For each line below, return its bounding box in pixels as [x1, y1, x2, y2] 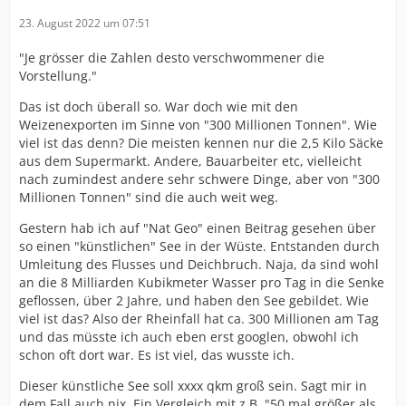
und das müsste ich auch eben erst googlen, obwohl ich [19, 328, 359, 345]
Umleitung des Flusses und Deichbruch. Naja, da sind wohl [19, 256, 379, 273]
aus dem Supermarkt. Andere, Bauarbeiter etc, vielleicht [19, 152, 362, 169]
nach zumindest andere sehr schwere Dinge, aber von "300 [19, 170, 380, 188]
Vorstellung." [19, 67, 97, 84]
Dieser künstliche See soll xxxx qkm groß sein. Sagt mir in [19, 377, 367, 394]
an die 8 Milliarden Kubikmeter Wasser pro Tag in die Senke [19, 274, 384, 291]
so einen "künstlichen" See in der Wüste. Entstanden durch [19, 237, 380, 255]
